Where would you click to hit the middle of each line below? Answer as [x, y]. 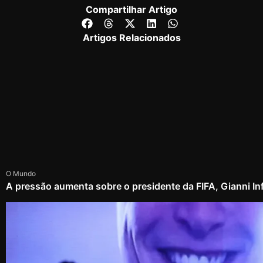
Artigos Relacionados [131, 37]
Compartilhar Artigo [131, 10]
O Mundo [21, 173]
